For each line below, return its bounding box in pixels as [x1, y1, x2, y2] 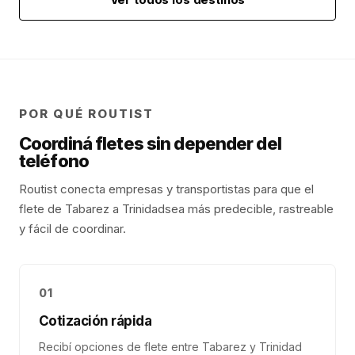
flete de [19, 201, 65, 216]
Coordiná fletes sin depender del [19, 133, 281, 154]
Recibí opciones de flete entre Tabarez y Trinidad [39, 340, 302, 353]
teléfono [19, 151, 89, 171]
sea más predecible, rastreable [165, 201, 334, 216]
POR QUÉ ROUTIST [19, 106, 155, 121]
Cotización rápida [39, 313, 152, 329]
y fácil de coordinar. [19, 221, 126, 236]
